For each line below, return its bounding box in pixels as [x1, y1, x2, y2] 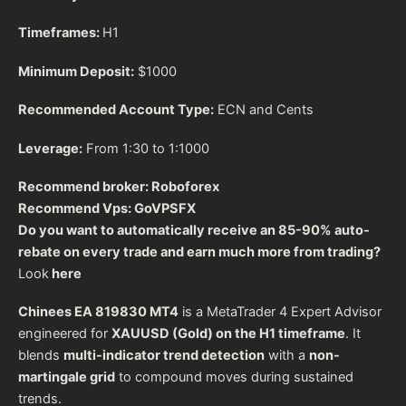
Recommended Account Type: [18, 101, 214, 119]
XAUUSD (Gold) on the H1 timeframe [111, 325, 345, 343]
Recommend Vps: [18, 199, 134, 217]
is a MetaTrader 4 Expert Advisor [179, 304, 382, 321]
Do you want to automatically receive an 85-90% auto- [18, 221, 370, 238]
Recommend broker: [18, 178, 151, 195]
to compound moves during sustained [115, 369, 353, 386]
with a [265, 347, 309, 364]
